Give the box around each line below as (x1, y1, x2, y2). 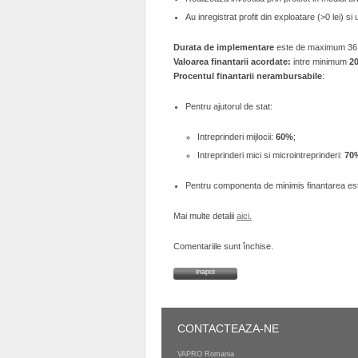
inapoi (196, 268, 215, 276)
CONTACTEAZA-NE (177, 322, 279, 335)
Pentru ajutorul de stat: (185, 101, 272, 111)
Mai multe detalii (173, 211, 237, 221)
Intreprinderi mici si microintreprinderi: (197, 150, 344, 160)
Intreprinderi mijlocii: (197, 132, 276, 141)
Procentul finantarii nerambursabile (173, 71, 322, 81)
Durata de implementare (173, 42, 274, 52)
